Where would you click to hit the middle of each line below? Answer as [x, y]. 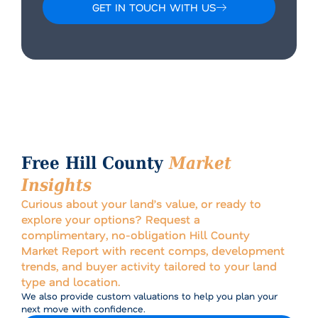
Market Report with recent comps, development [153, 251]
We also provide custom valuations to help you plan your [149, 296]
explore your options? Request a [111, 219]
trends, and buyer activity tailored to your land [149, 266]
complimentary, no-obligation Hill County [136, 235]
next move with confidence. [83, 309]
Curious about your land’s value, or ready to [141, 204]
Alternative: [69, 33]
